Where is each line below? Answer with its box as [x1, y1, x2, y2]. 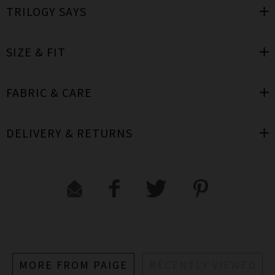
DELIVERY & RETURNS [6, 125, 133, 141]
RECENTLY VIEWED [149, 258, 256, 273]
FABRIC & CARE [6, 85, 92, 100]
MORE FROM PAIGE [19, 258, 128, 273]
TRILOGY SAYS [6, 4, 87, 19]
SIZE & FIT [6, 44, 66, 60]
